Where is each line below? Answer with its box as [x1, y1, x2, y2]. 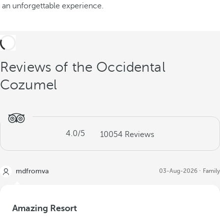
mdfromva [16, 167, 49, 175]
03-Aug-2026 [159, 167, 197, 174]
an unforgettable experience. [2, 1, 104, 10]
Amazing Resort [12, 203, 77, 213]
